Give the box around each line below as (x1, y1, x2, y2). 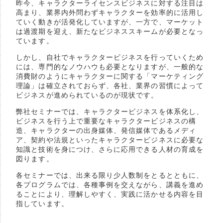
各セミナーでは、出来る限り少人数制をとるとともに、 (16, 171, 204, 180)
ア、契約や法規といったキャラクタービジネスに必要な (16, 136, 204, 144)
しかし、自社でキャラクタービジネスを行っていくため (16, 53, 204, 62)
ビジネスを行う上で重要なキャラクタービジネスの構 (16, 117, 196, 125)
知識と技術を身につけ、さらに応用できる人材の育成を (16, 145, 204, 154)
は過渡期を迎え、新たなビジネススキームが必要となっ (16, 27, 204, 36)
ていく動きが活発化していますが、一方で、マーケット (16, 18, 204, 26)
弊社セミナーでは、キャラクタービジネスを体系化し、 (16, 108, 204, 116)
